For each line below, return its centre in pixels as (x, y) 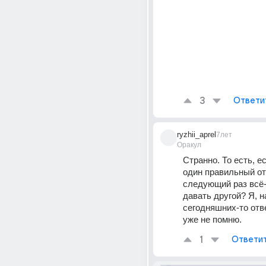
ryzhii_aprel (197, 134)
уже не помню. (212, 219)
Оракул (189, 145)
